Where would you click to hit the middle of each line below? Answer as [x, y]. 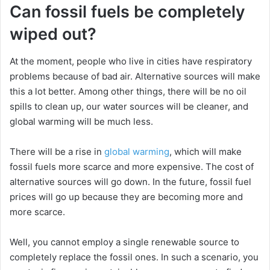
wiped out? [53, 34]
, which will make [206, 151]
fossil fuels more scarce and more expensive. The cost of [132, 166]
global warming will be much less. [81, 121]
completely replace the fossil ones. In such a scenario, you [134, 257]
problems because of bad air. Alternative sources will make [135, 76]
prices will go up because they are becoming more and [126, 196]
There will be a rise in [57, 151]
